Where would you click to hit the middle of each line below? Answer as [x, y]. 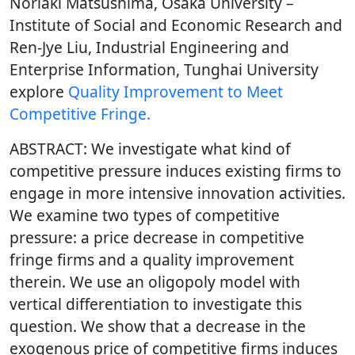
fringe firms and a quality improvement [152, 260]
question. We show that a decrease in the [158, 326]
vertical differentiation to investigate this [156, 304]
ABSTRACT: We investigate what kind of [150, 149]
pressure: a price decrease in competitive [157, 238]
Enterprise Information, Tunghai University [164, 70]
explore [39, 92]
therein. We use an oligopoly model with [155, 282]
